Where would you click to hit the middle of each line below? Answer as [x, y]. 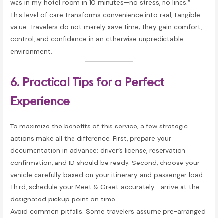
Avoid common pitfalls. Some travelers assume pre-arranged [108, 211]
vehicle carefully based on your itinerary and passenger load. [108, 174]
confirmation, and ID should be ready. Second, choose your [105, 162]
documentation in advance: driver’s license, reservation [98, 150]
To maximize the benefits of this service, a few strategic [99, 126]
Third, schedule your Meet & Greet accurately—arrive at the [105, 187]
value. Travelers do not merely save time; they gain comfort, [106, 27]
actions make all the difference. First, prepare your [91, 138]
